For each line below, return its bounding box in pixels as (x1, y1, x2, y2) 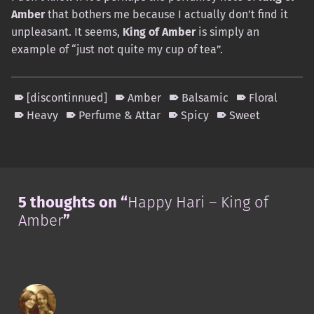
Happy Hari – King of (127, 192, 268, 212)
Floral (249, 90, 278, 104)
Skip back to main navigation (11, 137, 64, 151)
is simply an (196, 25, 259, 39)
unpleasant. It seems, (11, 25, 123, 39)
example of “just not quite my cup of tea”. (11, 42, 223, 56)
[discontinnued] (27, 90, 108, 104)
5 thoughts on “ (18, 192, 128, 212)
